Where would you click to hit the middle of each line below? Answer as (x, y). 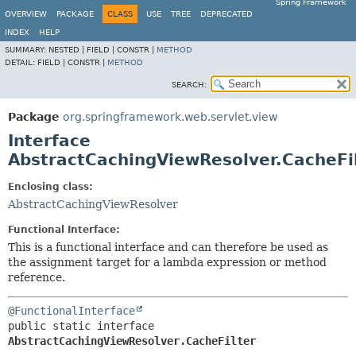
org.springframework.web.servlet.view (170, 117)
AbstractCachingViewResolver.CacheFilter (132, 341)
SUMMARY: (27, 50)
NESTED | (68, 50)
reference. (37, 277)
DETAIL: (21, 62)
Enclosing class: (50, 187)
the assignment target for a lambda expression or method (167, 262)
